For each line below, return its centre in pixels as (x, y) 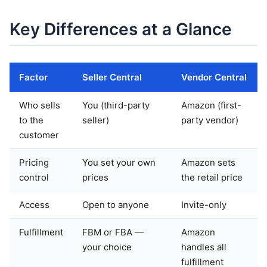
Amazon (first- (211, 105)
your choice (107, 247)
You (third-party (116, 105)
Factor (33, 77)
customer (39, 135)
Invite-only (204, 205)
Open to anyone (116, 205)
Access (34, 205)
